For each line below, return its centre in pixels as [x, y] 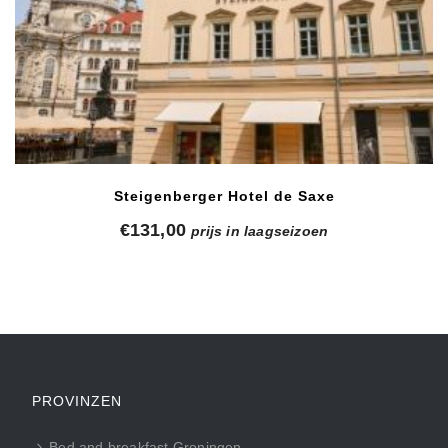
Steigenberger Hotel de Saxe [224, 195]
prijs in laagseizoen [260, 230]
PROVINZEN [77, 400]
